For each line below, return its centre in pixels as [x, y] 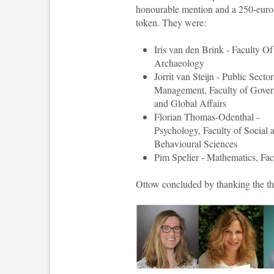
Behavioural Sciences [196, 143]
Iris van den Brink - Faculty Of [213, 49]
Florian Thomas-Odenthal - [207, 117]
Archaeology [179, 63]
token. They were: [171, 22]
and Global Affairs [190, 103]
